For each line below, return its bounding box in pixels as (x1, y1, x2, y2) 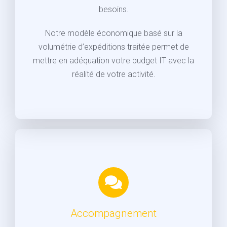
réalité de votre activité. (71, 69, 156, 79)
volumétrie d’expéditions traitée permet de (38, 42, 189, 52)
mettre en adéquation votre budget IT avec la (33, 55, 194, 65)
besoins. (98, 4, 129, 14)
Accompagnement (70, 207, 157, 219)
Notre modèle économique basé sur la (45, 28, 182, 38)
